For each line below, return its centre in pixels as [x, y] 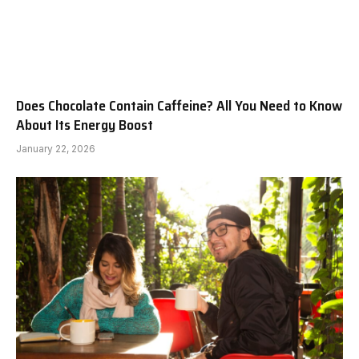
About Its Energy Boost [85, 125]
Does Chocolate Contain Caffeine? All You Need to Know [179, 106]
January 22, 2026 [56, 149]
